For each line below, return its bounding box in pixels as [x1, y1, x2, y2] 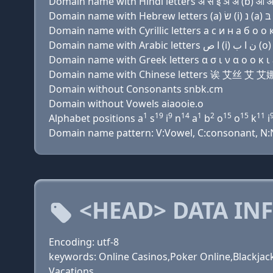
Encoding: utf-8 [49, 235, 119, 249]
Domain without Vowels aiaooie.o [49, 97, 204, 110]
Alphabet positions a [49, 112, 143, 125]
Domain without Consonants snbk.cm [49, 82, 223, 96]
